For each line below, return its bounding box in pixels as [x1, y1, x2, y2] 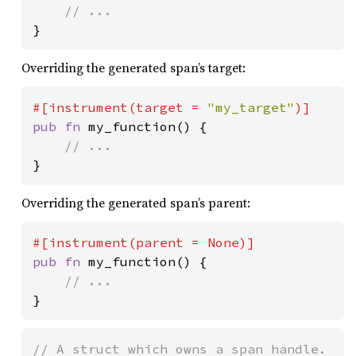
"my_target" [207, 99, 295, 115]
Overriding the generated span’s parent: [21, 193, 250, 211]
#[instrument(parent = [33, 234, 207, 250]
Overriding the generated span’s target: [21, 58, 246, 76]
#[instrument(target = [33, 99, 207, 115]
